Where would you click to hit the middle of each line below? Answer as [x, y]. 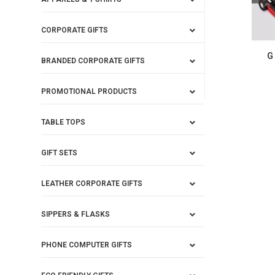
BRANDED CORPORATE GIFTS [93, 61]
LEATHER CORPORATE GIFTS [92, 184]
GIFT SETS [60, 153]
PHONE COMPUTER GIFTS [87, 245]
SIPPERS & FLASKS [76, 214]
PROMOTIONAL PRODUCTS [89, 91]
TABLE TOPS [64, 122]
